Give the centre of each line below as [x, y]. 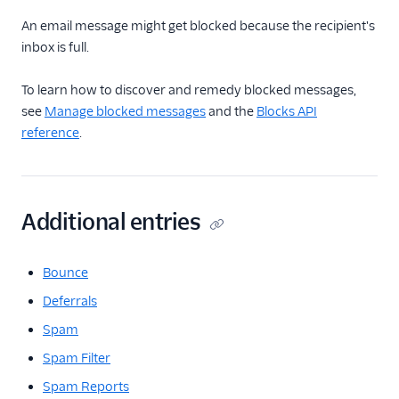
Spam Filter [77, 358]
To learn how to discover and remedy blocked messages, [189, 90]
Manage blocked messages [125, 111]
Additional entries [111, 222]
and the [231, 111]
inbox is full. [55, 47]
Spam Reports [86, 387]
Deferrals [70, 301]
